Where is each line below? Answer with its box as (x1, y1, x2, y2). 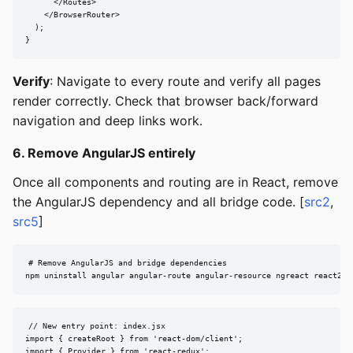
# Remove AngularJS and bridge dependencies (28, 258, 227, 268)
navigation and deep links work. (13, 113, 203, 129)
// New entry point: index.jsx (28, 321, 165, 331)
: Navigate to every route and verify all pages (50, 73, 321, 90)
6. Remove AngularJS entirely (13, 145, 195, 162)
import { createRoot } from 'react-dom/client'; (25, 334, 243, 344)
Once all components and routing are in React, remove (13, 174, 338, 191)
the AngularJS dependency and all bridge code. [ (13, 194, 304, 210)
